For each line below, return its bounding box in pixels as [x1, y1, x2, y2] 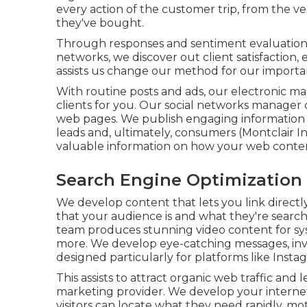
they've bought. [56, 16, 144, 29]
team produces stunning [56, 223, 196, 236]
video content [196, 223, 273, 236]
